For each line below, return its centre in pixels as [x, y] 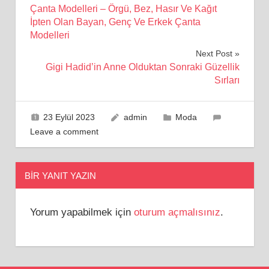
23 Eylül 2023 [69, 117]
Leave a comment [64, 131]
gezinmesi [70, 22]
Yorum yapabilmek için [82, 213]
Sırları [227, 80]
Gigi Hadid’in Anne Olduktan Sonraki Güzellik [142, 67]
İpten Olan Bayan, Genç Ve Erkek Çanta [115, 22]
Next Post [214, 53]
